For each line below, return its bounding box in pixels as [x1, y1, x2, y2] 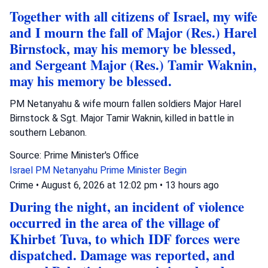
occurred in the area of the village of [10, 212, 220, 233]
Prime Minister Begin [100, 164, 187, 176]
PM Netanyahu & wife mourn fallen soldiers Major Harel [10, 98, 241, 109]
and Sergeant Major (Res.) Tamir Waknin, [10, 54, 257, 75]
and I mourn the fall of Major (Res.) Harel [10, 22, 257, 42]
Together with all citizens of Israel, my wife [10, 6, 257, 26]
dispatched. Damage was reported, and [10, 245, 235, 265]
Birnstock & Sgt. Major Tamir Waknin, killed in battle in [10, 112, 234, 124]
